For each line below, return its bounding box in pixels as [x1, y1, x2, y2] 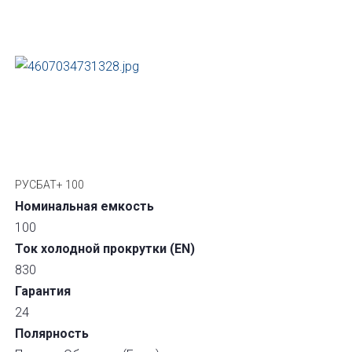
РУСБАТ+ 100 [15, 178, 85, 191]
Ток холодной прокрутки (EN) [15, 241, 196, 256]
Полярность [15, 326, 90, 341]
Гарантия [15, 284, 71, 299]
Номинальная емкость [15, 199, 155, 214]
